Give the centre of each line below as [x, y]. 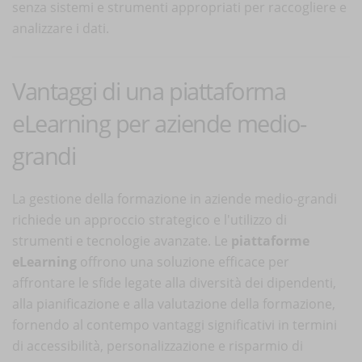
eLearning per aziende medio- [159, 123]
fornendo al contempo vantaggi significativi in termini [175, 324]
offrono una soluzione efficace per [183, 261]
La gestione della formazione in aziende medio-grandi [175, 198]
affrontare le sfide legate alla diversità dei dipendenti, [174, 282]
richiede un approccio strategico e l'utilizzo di [149, 219]
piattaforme [270, 240]
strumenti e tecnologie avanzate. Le [122, 240]
